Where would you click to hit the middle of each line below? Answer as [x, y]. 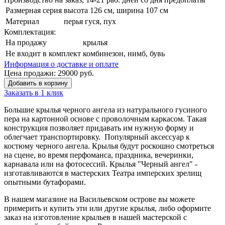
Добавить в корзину [38, 83]
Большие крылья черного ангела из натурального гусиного [105, 109]
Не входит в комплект [43, 53]
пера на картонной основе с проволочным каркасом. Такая [105, 119]
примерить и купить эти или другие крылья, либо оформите [107, 208]
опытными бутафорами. [45, 182]
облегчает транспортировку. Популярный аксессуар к [97, 137]
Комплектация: [30, 32]
